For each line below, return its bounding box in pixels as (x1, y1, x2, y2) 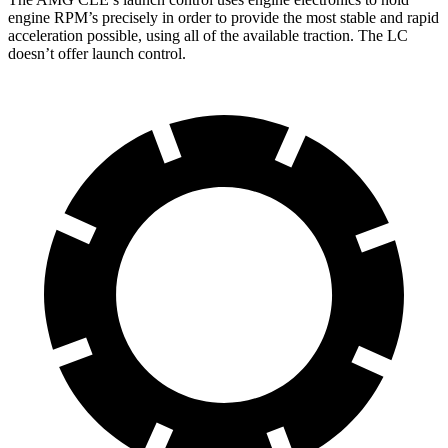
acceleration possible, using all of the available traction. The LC (8, 26, 408, 44)
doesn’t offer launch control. (8, 44, 186, 62)
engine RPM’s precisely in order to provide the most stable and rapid (8, 8, 439, 26)
